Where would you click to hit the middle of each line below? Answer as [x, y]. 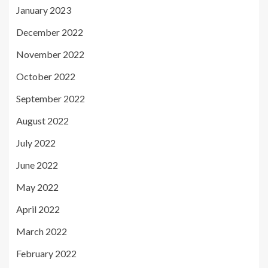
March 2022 [42, 231]
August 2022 [42, 120]
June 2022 [37, 165]
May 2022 [37, 187]
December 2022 [50, 32]
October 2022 [46, 76]
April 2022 [38, 209]
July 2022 [36, 142]
